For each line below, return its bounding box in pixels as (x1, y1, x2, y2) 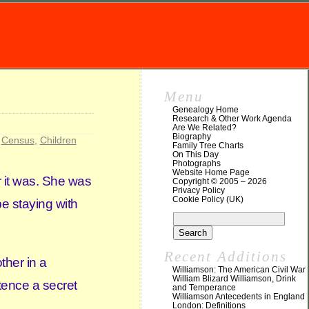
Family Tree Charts (172, 141, 243, 150)
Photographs (172, 159, 221, 168)
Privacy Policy (172, 186, 225, 195)
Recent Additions (163, 248, 288, 265)
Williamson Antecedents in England (172, 292, 305, 301)
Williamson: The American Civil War (172, 265, 306, 275)
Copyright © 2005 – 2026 (172, 177, 267, 186)
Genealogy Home (172, 105, 239, 114)
